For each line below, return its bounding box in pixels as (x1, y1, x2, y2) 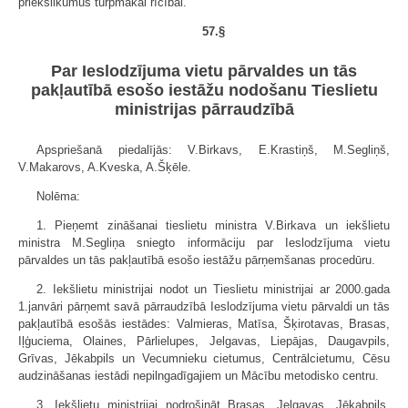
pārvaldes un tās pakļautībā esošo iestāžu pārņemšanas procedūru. (18, 252, 375, 267)
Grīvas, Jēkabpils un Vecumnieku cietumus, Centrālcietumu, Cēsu (18, 351, 390, 365)
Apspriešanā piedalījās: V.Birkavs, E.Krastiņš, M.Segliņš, (36, 142, 390, 157)
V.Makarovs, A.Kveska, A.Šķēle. (18, 159, 191, 174)
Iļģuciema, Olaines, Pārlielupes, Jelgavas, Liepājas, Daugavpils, (18, 333, 390, 348)
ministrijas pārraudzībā (114, 99, 294, 118)
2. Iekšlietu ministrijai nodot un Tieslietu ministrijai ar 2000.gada (36, 281, 390, 296)
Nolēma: (36, 189, 80, 203)
